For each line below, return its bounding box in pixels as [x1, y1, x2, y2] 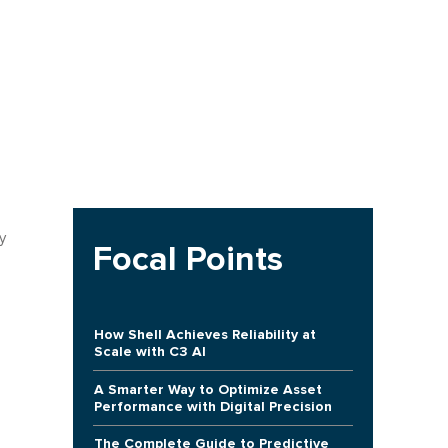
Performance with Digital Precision [93, 397, 332, 415]
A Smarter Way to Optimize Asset [93, 380, 322, 398]
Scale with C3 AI [93, 343, 206, 361]
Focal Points [92, 239, 283, 280]
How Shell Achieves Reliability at [93, 326, 316, 344]
